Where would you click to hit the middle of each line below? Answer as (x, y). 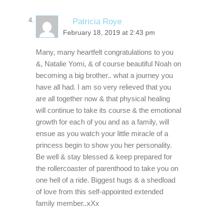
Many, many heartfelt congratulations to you (105, 52)
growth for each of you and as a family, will (102, 122)
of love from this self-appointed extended (100, 191)
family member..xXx (68, 203)
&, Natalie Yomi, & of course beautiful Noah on (108, 63)
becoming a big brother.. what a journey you (104, 75)
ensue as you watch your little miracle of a (102, 133)
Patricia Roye (97, 21)
